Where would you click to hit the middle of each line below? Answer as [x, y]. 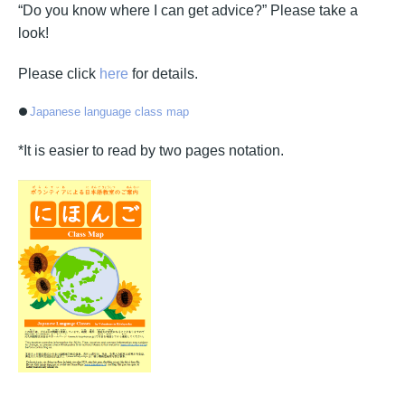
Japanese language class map [109, 112]
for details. [163, 74]
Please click [59, 74]
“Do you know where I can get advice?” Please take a [188, 10]
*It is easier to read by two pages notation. [151, 151]
